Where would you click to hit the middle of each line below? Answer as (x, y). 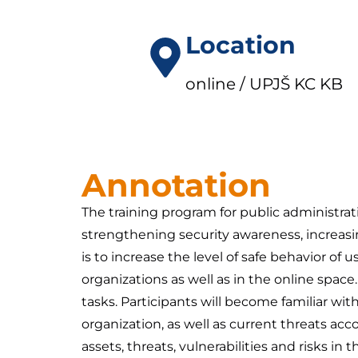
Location (240, 45)
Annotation (176, 185)
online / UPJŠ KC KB (264, 84)
